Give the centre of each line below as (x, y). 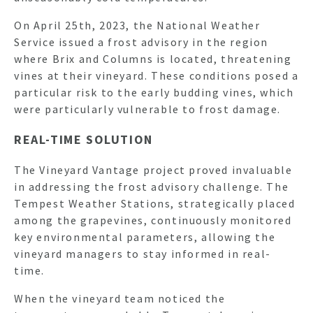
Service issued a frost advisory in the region (141, 42)
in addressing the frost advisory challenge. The (152, 186)
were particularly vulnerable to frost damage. (149, 109)
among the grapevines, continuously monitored (153, 220)
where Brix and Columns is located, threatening (153, 58)
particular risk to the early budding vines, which (154, 92)
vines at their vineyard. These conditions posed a (156, 75)
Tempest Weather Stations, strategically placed (155, 203)
